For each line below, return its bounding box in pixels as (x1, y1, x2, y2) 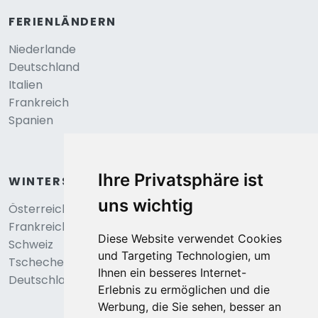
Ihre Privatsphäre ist (97, 170, 263, 190)
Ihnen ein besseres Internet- (97, 265, 246, 280)
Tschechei (9, 254, 66, 270)
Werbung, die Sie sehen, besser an (97, 300, 281, 314)
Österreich (9, 201, 69, 217)
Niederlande (9, 41, 76, 57)
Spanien (9, 112, 53, 128)
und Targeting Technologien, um (97, 248, 270, 263)
